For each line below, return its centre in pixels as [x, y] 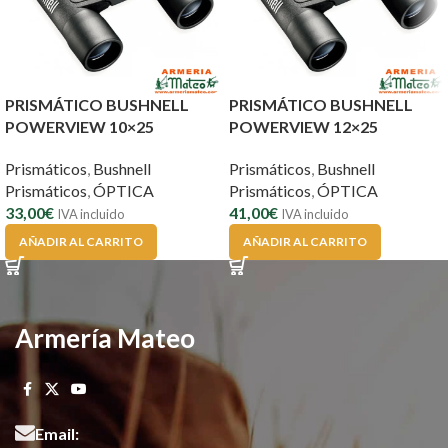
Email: [57, 434]
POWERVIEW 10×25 [79, 127]
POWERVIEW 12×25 [303, 127]
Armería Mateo [105, 338]
